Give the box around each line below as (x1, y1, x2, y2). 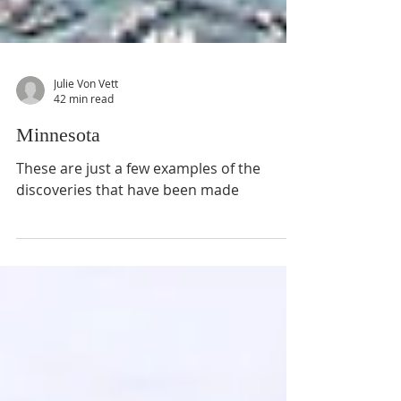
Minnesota (16, 168, 100, 191)
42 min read (54, 136, 114, 150)
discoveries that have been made (16, 225, 239, 244)
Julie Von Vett (54, 120, 118, 135)
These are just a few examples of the (16, 203, 260, 223)
